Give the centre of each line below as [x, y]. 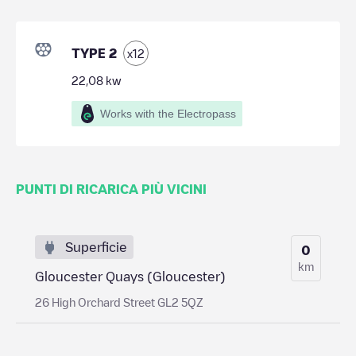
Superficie [96, 247]
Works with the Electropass [168, 113]
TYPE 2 [94, 53]
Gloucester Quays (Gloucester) [130, 276]
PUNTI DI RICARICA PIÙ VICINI [111, 189]
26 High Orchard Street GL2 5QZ [119, 302]
